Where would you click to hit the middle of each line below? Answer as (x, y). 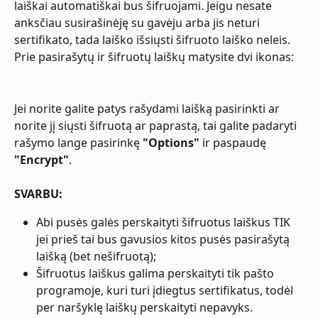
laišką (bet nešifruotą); (96, 256)
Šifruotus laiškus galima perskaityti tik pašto (157, 273)
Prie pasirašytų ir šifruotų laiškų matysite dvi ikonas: (154, 57)
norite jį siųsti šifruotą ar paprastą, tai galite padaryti (157, 125)
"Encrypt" (42, 159)
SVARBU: (38, 193)
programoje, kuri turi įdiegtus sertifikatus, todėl (166, 290)
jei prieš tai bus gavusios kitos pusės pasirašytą (164, 239)
